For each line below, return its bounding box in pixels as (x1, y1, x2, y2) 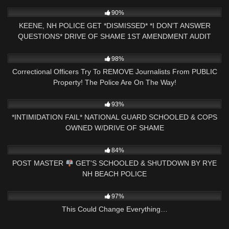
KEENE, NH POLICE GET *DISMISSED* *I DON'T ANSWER (18, 21, 211, 30)
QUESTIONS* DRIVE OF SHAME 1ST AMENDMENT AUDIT (18, 32, 211, 40)
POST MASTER (12, 159, 66, 168)
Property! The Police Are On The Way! (53, 78, 176, 86)
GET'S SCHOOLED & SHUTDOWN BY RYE (73, 159, 217, 168)
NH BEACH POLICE (82, 170, 147, 178)
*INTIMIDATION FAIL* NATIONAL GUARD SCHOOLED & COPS (12, 113, 217, 122)
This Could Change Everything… (61, 205, 168, 214)
